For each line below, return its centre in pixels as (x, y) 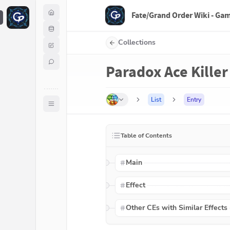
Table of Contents (146, 136)
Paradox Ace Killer (167, 72)
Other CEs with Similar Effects (176, 208)
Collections (137, 42)
